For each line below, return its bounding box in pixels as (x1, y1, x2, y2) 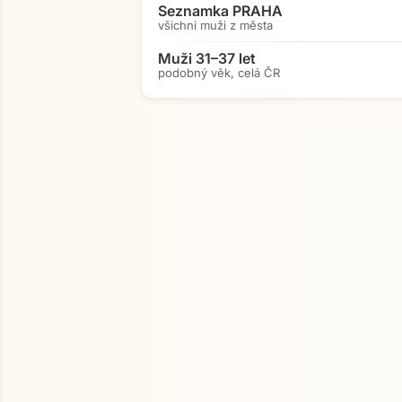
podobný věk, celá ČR (158, 66, 280, 80)
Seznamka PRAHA (158, 2, 283, 20)
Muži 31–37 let (158, 49, 256, 67)
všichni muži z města (158, 18, 273, 32)
